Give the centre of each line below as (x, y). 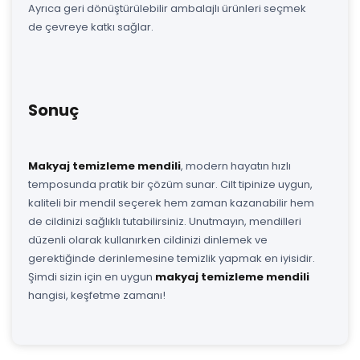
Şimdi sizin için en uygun (92, 276)
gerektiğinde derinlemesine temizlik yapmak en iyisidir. (172, 258)
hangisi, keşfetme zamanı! (97, 295)
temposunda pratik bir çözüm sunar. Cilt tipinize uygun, (170, 184)
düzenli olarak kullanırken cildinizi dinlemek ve (148, 239)
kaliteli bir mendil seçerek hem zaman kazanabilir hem (171, 202)
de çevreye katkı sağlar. (91, 27)
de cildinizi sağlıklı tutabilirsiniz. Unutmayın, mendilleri (165, 221)
